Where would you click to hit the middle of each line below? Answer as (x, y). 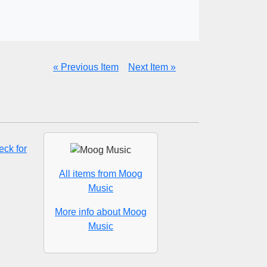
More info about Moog (101, 212)
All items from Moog (101, 173)
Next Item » (152, 67)
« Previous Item (86, 67)
